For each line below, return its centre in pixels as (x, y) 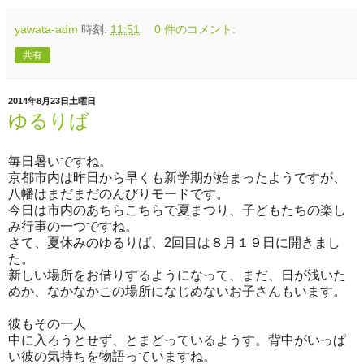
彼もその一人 (47, 323)
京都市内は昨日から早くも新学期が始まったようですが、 (177, 177)
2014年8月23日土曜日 (52, 100)
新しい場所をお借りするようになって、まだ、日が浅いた (177, 275)
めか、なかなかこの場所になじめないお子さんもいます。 (177, 291)
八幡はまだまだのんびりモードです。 (119, 193)
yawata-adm (46, 29)
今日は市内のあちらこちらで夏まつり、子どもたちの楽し (177, 210)
